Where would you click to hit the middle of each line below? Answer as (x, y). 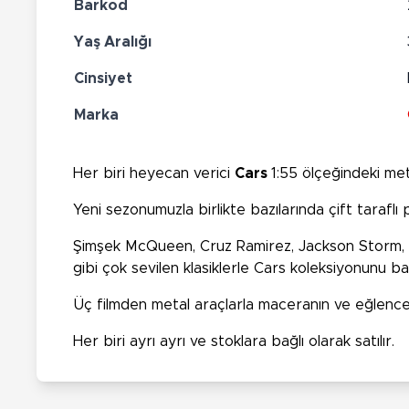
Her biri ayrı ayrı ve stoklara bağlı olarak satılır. (234, 341)
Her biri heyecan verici (154, 173)
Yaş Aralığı (113, 42)
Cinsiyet (103, 78)
